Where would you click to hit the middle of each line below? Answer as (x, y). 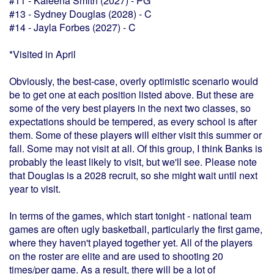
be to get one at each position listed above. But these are (131, 94)
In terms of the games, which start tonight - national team (130, 216)
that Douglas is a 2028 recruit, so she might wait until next (133, 175)
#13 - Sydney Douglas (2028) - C (80, 14)
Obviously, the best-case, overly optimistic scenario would (134, 81)
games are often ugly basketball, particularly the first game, (136, 229)
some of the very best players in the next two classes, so (130, 108)
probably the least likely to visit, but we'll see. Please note (133, 162)
